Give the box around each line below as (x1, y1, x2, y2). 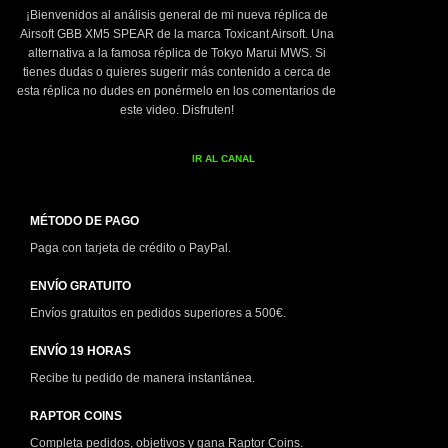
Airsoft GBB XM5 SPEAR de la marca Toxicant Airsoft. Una (19, 27, 334, 42)
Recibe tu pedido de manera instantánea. (30, 371, 258, 386)
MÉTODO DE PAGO (30, 214, 139, 229)
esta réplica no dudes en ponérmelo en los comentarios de (17, 84, 336, 99)
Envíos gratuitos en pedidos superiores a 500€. (30, 306, 286, 321)
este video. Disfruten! (119, 103, 234, 118)
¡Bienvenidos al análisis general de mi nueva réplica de (25, 8, 328, 23)
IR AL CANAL (192, 153, 256, 165)
